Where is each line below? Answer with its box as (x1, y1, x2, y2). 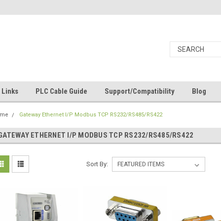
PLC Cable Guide (36, 87, 87, 96)
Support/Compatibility (105, 87, 175, 96)
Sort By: (86, 160, 108, 168)
